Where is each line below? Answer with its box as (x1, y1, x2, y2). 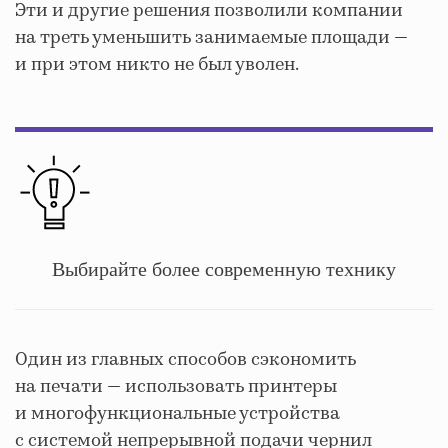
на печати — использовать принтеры (15, 373, 337, 400)
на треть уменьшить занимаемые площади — (15, 25, 408, 52)
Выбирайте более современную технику (52, 258, 396, 281)
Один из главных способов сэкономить (15, 346, 356, 373)
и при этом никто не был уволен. (15, 52, 299, 79)
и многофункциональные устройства (15, 400, 340, 427)
